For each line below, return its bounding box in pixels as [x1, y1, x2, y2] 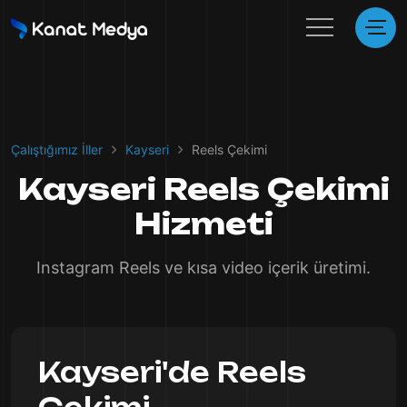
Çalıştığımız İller [11, 142, 103, 157]
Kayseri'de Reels [38, 355, 306, 389]
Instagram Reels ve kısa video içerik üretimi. [36, 258, 371, 277]
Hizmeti [134, 205, 273, 242]
